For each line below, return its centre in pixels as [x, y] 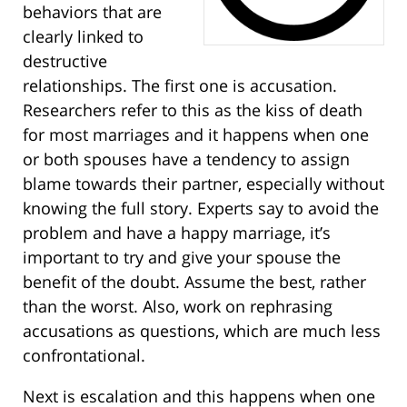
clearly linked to [83, 37]
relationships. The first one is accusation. [180, 86]
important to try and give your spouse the [182, 258]
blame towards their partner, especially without [203, 184]
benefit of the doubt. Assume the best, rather [194, 282]
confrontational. [84, 356]
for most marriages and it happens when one [196, 135]
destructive [65, 61]
